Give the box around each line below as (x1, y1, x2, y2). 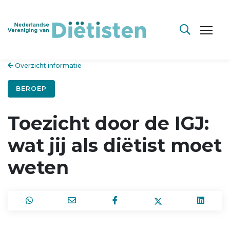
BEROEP (16, 85, 47, 92)
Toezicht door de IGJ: (8, 111, 209, 135)
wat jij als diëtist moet (8, 133, 222, 157)
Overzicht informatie (13, 62, 82, 69)
